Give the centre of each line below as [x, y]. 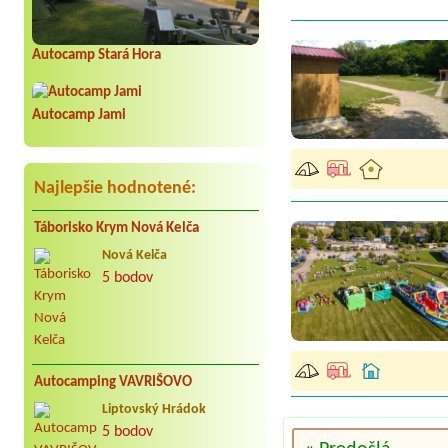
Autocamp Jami [79, 115]
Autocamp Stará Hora [96, 56]
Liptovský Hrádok [154, 409]
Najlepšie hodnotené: [115, 188]
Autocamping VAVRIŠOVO [113, 382]
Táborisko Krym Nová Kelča [116, 228]
